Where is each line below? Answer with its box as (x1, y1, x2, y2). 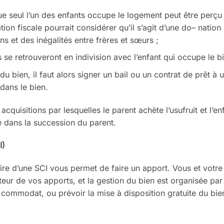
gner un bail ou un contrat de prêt (83, 69, 212, 79)
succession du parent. (33, 117, 116, 127)
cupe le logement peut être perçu (96, 9, 222, 20)
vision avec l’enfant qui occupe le (88, 52, 217, 62)
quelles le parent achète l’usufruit (74, 104, 200, 115)
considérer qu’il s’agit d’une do (76, 22, 191, 32)
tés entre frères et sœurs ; (60, 34, 158, 45)
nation (197, 22, 221, 32)
